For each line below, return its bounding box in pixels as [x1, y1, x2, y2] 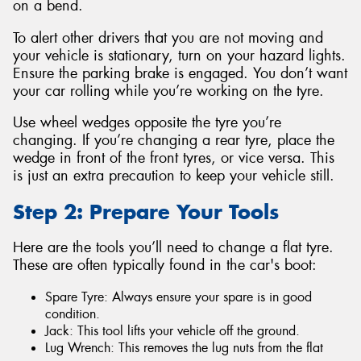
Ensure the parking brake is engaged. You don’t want [13, 63, 347, 83]
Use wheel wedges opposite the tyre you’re [13, 113, 281, 133]
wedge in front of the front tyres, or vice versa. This [13, 148, 334, 168]
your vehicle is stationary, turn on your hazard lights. [13, 45, 346, 65]
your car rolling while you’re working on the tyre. [13, 81, 324, 101]
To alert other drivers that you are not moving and [13, 27, 323, 48]
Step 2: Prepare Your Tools [13, 198, 279, 225]
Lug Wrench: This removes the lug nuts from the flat [45, 338, 323, 356]
